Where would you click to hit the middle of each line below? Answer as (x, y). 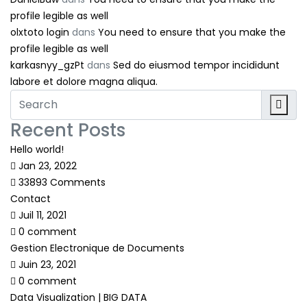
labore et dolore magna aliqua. (84, 81)
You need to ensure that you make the (192, 32)
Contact (30, 198)
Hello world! (37, 149)
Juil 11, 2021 (41, 215)
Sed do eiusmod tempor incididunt (196, 65)
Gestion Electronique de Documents (97, 248)
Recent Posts (68, 130)
